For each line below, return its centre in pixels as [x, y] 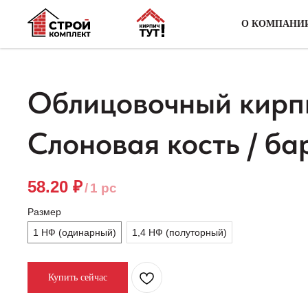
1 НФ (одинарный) [75, 232]
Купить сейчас [78, 277]
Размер [44, 212]
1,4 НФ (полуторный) [179, 232]
